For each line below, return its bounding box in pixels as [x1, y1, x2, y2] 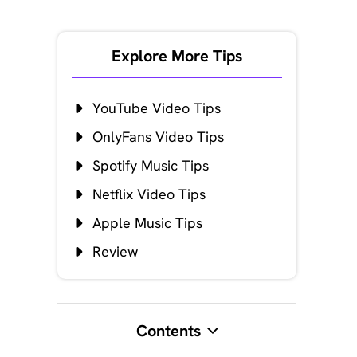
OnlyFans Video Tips [92, 127, 224, 146]
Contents [135, 320, 201, 341]
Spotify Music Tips [92, 156, 209, 175]
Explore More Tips [112, 45, 242, 66]
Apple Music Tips [92, 214, 202, 232]
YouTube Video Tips [92, 99, 221, 117]
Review [92, 242, 138, 261]
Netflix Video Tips [92, 185, 206, 203]
